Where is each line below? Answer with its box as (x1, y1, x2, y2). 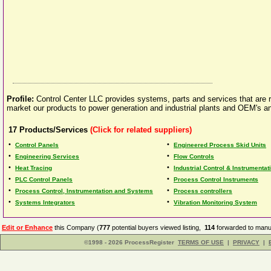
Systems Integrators (15, 199, 75, 206)
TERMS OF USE (178, 239, 224, 246)
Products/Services (19, 125, 88, 134)
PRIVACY (233, 239, 260, 246)
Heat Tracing (15, 165, 52, 171)
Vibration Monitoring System (174, 199, 257, 206)
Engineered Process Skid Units (174, 142, 266, 148)
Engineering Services (15, 153, 79, 160)
